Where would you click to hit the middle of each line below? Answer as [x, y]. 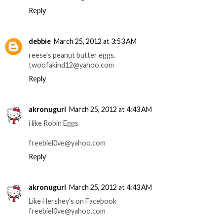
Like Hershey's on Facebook [73, 201]
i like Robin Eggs [54, 123]
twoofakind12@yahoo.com [71, 65]
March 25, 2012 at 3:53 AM [95, 41]
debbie [40, 41]
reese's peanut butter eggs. [72, 55]
